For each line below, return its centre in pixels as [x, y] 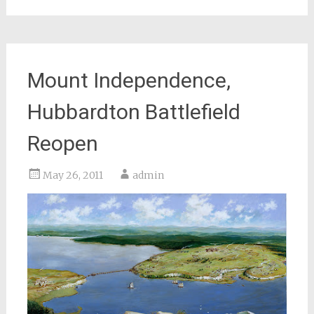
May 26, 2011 [73, 175]
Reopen [62, 143]
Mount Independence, [129, 80]
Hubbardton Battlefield [134, 112]
